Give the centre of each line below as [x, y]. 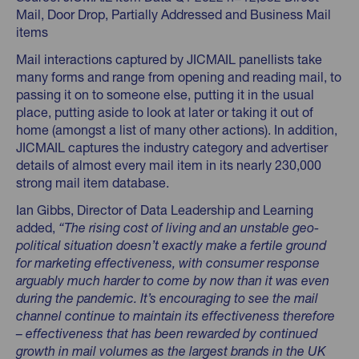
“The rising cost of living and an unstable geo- [189, 227]
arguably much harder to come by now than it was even [173, 280]
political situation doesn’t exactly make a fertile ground [171, 245]
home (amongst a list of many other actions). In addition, [177, 129]
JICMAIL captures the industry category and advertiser [172, 147]
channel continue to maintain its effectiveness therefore [175, 315]
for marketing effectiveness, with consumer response [168, 262]
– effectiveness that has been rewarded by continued [167, 333]
